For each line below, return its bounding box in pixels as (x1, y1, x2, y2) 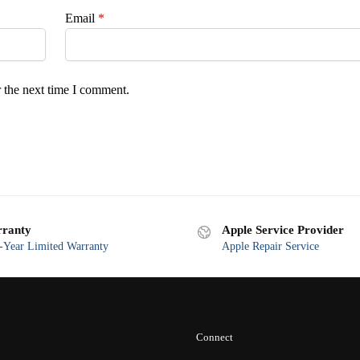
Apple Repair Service (222, 239, 319, 252)
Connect (196, 330, 233, 343)
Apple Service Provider (222, 223, 344, 236)
